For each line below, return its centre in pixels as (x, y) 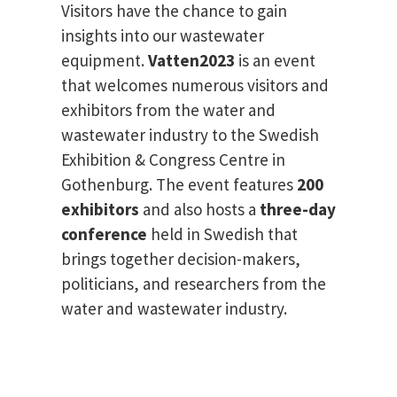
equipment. (105, 61)
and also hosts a (201, 210)
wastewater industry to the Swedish (190, 135)
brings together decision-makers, (181, 259)
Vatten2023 (191, 61)
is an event (275, 61)
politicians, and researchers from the (194, 284)
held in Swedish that (222, 234)
